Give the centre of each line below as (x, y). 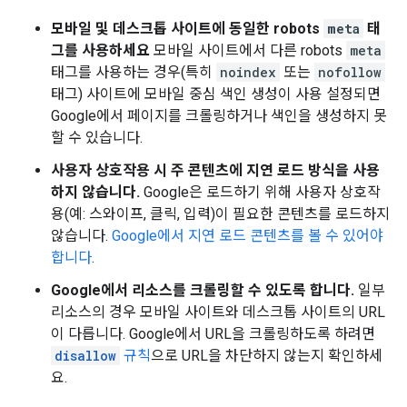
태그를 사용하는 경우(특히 (134, 72)
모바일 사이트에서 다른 (225, 50)
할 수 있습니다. (97, 138)
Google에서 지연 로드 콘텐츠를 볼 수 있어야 (248, 236)
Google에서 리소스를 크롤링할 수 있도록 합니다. (203, 290)
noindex (248, 72)
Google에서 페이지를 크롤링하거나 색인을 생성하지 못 (219, 116)
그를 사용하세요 (100, 50)
